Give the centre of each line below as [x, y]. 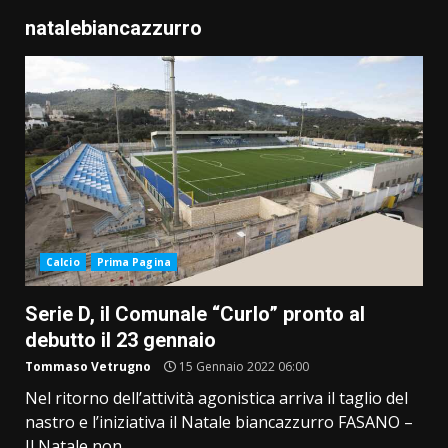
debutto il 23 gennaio [120, 340]
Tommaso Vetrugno [88, 367]
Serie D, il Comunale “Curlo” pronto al [195, 314]
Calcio [63, 262]
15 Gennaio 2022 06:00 [242, 367]
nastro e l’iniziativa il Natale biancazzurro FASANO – [219, 422]
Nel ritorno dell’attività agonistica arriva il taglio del [216, 398]
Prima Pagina [133, 262]
